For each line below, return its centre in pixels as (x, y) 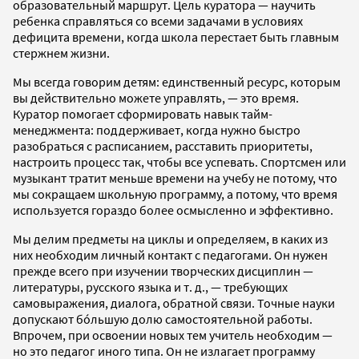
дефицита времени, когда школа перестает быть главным (176, 36)
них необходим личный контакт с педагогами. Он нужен (170, 254)
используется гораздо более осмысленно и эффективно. (173, 210)
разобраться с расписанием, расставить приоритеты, (163, 145)
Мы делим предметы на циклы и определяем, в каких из (170, 238)
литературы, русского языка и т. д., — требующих (150, 286)
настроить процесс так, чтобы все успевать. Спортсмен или (179, 161)
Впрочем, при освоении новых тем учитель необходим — (173, 335)
